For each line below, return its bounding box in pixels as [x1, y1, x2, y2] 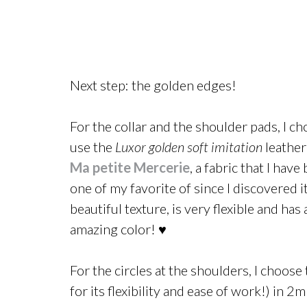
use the [70, 138, 115, 155]
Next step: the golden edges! [70, 77, 236, 93]
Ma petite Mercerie [70, 159, 190, 175]
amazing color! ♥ [70, 221, 167, 237]
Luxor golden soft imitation [115, 138, 262, 155]
